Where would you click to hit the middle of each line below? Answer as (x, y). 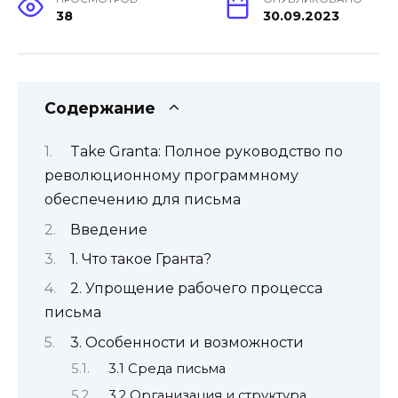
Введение (109, 229)
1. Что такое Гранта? (141, 259)
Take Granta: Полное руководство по (207, 152)
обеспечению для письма (143, 200)
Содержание (100, 107)
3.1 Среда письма (167, 369)
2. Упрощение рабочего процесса (196, 289)
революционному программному (171, 176)
